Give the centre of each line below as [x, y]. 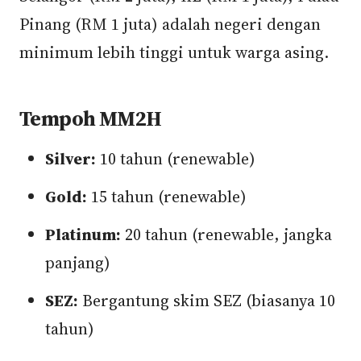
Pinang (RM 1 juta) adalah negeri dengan [170, 24]
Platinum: [83, 234]
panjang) [78, 263]
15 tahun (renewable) [167, 197]
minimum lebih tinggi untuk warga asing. [174, 52]
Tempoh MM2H [91, 118]
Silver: [71, 159]
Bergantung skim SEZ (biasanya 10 [207, 301]
